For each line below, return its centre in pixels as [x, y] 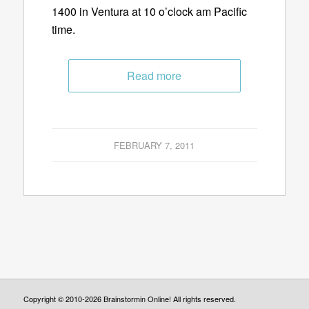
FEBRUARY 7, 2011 [154, 146]
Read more [154, 76]
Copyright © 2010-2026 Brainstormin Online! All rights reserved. [129, 299]
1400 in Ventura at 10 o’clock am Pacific [149, 12]
